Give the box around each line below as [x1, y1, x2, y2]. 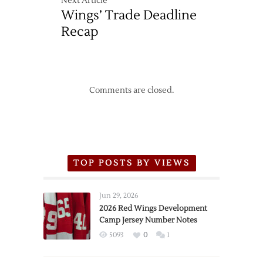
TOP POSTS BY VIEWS [73, 158, 190, 169]
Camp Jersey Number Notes [99, 215, 197, 225]
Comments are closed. [89, 85, 174, 96]
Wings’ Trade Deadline [61, 7, 197, 24]
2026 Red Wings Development [99, 204, 207, 214]
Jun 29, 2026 [99, 191, 139, 201]
